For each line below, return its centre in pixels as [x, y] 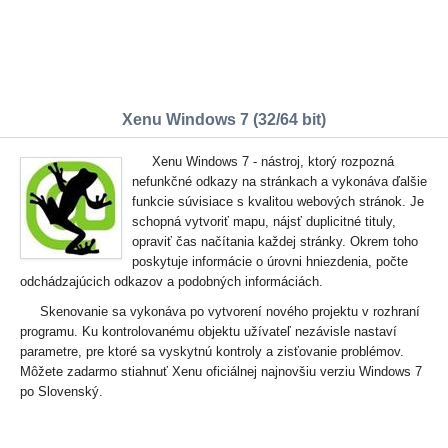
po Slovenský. [61, 391]
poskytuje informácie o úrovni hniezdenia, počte [270, 261]
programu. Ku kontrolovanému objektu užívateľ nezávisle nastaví [208, 331]
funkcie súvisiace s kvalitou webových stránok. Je [278, 201]
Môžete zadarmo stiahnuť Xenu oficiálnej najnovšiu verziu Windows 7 [221, 371]
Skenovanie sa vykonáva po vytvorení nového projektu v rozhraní [230, 311]
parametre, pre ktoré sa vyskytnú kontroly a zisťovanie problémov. [212, 351]
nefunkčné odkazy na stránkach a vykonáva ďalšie [279, 181]
